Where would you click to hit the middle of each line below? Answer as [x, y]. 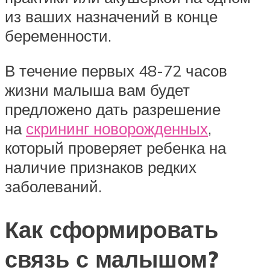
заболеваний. [53, 186]
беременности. [58, 36]
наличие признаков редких [101, 167]
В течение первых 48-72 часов [116, 70]
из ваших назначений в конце [111, 16]
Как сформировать [111, 230]
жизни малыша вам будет [97, 89]
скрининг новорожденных [117, 128]
